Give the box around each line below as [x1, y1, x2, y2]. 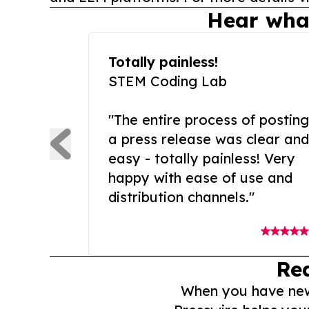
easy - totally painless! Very [108, 150, 295, 168]
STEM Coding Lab [108, 72, 227, 90]
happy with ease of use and [108, 169, 292, 187]
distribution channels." [108, 188, 255, 206]
